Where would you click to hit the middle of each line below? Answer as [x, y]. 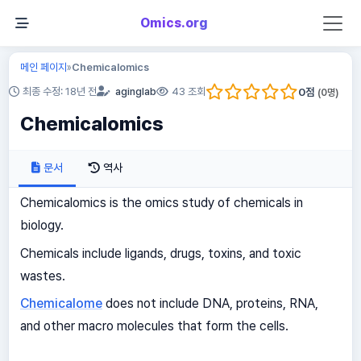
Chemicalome [61, 304]
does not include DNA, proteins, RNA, [210, 304]
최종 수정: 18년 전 [60, 92]
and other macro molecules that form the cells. [154, 326]
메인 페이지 [43, 67]
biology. [41, 226]
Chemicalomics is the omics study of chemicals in [161, 203]
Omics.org [174, 23]
